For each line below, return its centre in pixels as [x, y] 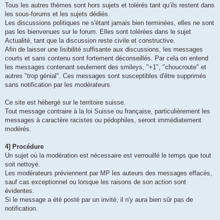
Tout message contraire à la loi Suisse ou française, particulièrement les [108, 111]
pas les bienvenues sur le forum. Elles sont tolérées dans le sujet [98, 32]
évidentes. [20, 191]
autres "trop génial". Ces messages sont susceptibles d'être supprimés [106, 76]
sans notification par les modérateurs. [58, 85]
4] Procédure [24, 147]
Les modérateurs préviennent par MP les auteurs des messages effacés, [109, 173]
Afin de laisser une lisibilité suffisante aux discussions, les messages [104, 50]
